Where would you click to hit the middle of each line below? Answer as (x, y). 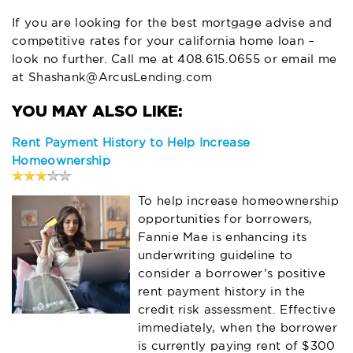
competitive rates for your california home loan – (163, 41)
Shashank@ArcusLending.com (120, 77)
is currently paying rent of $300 (237, 346)
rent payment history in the (222, 292)
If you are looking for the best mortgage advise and (172, 23)
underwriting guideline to (216, 255)
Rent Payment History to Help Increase (131, 143)
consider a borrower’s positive (232, 273)
